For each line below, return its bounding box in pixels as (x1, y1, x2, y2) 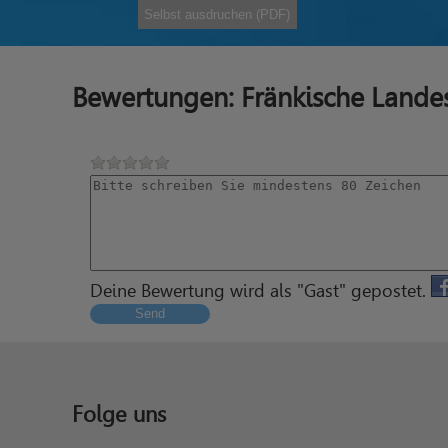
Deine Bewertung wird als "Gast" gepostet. (90, 280, 431, 302)
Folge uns (72, 401, 166, 427)
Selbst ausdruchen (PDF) (144, 6, 291, 22)
